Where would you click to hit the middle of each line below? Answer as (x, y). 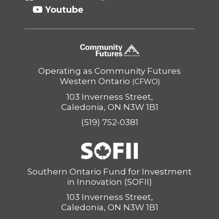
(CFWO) (146, 82)
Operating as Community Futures (109, 71)
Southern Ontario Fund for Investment (109, 172)
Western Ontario (96, 81)
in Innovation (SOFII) (109, 182)
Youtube (64, 10)
